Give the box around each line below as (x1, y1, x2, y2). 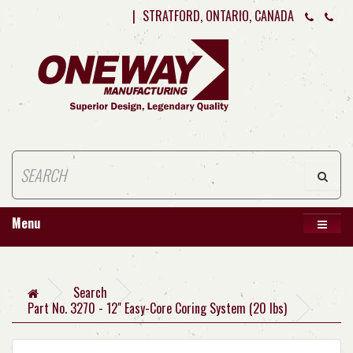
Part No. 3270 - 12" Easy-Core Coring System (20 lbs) (28, 299, 287, 318)
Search (73, 283, 107, 302)
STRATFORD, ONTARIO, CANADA (143, 6, 294, 25)
